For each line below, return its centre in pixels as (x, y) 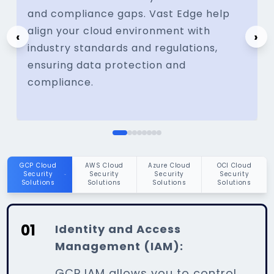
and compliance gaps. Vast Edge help (129, 14)
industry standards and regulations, (123, 48)
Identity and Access (118, 229)
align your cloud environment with (119, 31)
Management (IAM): (120, 246)
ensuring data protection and (107, 65)
